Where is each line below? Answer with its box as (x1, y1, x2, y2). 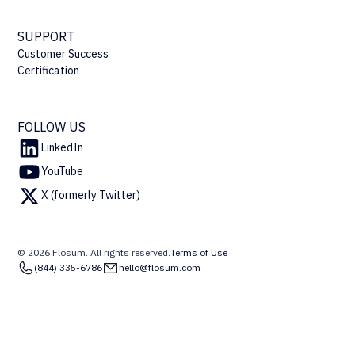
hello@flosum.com (119, 261, 201, 274)
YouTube (41, 164, 84, 179)
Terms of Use (170, 246, 228, 258)
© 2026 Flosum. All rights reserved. (17, 246, 171, 258)
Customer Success (17, 46, 109, 61)
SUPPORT (17, 28, 75, 44)
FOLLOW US (17, 118, 86, 135)
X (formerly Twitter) (41, 188, 141, 203)
